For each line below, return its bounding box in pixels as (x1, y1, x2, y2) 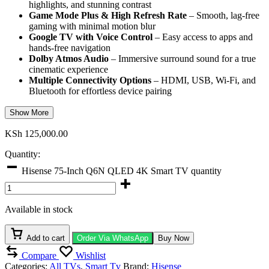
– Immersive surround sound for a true (109, 53, 256, 64)
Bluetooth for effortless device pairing (29, 85, 172, 96)
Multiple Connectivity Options (29, 74, 151, 85)
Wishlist (76, 250, 106, 261)
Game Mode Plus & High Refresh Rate (29, 10, 187, 20)
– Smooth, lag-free (187, 10, 259, 20)
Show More (10, 107, 49, 117)
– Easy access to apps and (153, 31, 253, 42)
